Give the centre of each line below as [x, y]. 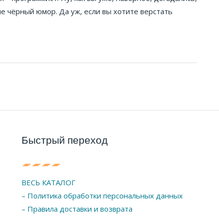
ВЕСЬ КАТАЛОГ [48, 182]
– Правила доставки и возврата [77, 208]
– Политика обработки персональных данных [102, 195]
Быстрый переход [65, 140]
